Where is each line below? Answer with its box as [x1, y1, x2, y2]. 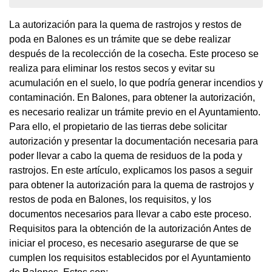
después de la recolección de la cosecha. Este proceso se [9, 49, 259, 59]
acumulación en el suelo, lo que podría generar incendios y [9, 78, 263, 88]
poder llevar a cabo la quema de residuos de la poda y [9, 151, 242, 161]
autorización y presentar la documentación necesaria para [9, 136, 258, 146]
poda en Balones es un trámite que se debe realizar [9, 34, 231, 44]
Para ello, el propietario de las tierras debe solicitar [9, 121, 227, 132]
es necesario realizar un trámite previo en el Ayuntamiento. [9, 107, 260, 117]
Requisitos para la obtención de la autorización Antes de [9, 223, 251, 234]
